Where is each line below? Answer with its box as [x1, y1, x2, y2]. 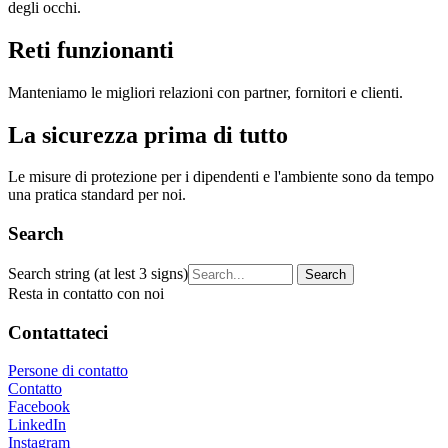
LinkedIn [8, 416, 66, 434]
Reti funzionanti [8, 36, 174, 63]
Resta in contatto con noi [8, 284, 164, 302]
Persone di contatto [8, 362, 128, 380]
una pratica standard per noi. [8, 186, 186, 204]
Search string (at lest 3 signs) [8, 264, 188, 282]
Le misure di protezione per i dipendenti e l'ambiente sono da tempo [8, 168, 434, 186]
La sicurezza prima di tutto [8, 121, 288, 148]
